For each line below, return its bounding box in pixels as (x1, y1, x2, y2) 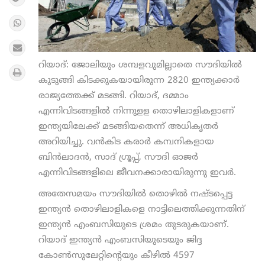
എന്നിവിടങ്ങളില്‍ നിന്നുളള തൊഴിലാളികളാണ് (38, 105, 234, 117)
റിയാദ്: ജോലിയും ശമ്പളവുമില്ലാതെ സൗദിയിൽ (38, 59, 242, 71)
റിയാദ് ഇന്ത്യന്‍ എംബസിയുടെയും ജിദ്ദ (38, 234, 202, 246)
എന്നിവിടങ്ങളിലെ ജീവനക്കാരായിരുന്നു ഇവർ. (38, 167, 236, 179)
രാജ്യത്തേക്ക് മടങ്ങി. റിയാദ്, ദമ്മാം (38, 90, 189, 102)
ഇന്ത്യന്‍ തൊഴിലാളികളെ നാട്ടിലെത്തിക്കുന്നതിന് (38, 203, 245, 215)
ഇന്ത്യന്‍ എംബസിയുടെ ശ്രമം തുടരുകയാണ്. (38, 219, 229, 231)
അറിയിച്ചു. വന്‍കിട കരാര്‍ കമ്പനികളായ (38, 136, 214, 148)
